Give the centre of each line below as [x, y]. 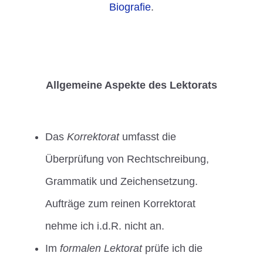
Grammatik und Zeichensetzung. [122, 182]
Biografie [130, 7]
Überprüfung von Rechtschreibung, [127, 159]
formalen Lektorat [101, 249]
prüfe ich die [173, 249]
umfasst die [148, 137]
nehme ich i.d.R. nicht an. [105, 226]
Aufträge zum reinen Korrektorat [121, 204]
